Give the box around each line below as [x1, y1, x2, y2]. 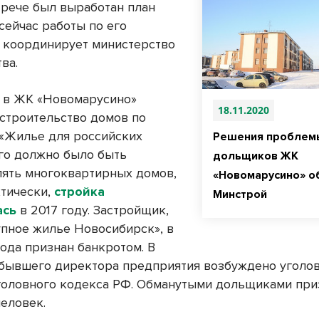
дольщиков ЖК [212, 149, 298, 164]
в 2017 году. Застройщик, [16, 202, 169, 219]
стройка [54, 184, 105, 200]
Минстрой [212, 187, 270, 202]
